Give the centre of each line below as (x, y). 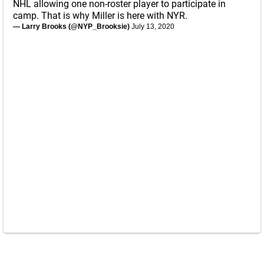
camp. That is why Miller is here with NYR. (100, 16)
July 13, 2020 (153, 27)
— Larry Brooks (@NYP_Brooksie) (72, 27)
